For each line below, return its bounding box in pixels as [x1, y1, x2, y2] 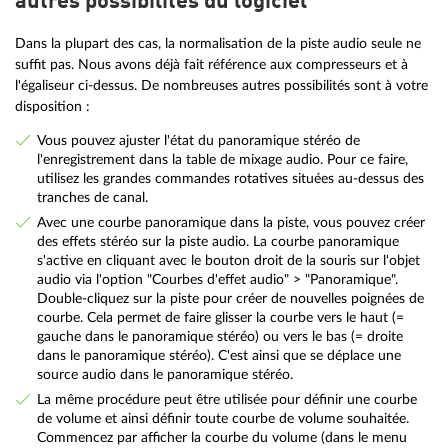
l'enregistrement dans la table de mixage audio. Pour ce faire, [36, 151, 408, 167]
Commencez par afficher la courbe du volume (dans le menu [36, 429, 407, 445]
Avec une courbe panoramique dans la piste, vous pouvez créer [36, 214, 425, 230]
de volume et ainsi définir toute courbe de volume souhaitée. [36, 410, 409, 426]
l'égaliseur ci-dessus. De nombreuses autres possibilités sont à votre [15, 78, 428, 94]
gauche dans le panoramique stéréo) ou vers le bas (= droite [36, 328, 403, 344]
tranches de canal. [36, 189, 148, 205]
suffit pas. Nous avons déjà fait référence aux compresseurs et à [15, 57, 408, 73]
